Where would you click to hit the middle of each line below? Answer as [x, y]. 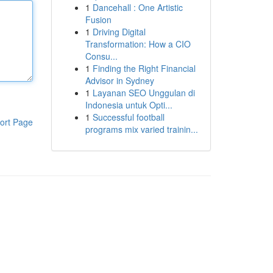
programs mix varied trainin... [141, 129]
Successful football [128, 117]
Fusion [98, 19]
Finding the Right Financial [144, 68]
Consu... [101, 56]
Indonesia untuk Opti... [129, 105]
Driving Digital [119, 32]
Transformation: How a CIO [138, 44]
